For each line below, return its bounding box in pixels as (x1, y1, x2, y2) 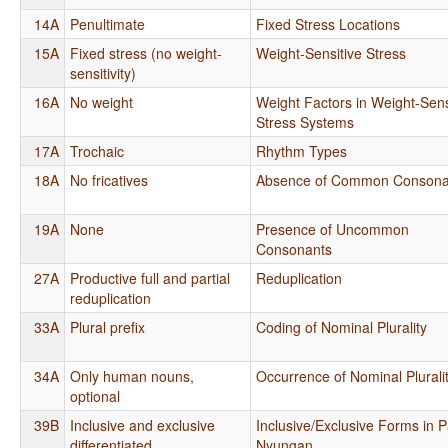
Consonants (256, 238, 333, 259)
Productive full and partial (70, 267, 231, 288)
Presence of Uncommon (256, 218, 410, 239)
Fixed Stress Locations (256, 13, 401, 34)
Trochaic (70, 140, 125, 161)
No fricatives (70, 169, 149, 190)
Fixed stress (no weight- (70, 42, 223, 63)
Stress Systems (256, 111, 355, 132)
